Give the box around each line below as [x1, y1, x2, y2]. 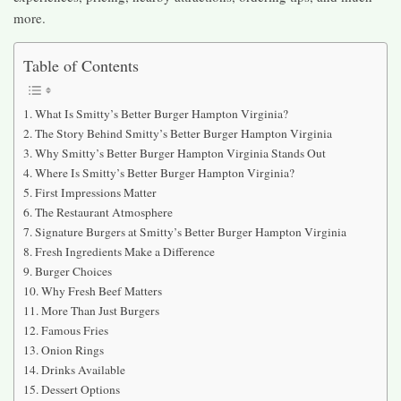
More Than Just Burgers [40, 302, 159, 319]
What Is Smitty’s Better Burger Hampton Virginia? [34, 105, 288, 122]
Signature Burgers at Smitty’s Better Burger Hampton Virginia [34, 223, 346, 240]
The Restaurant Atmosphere [34, 203, 173, 220]
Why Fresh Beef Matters [40, 282, 162, 299]
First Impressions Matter [34, 183, 157, 200]
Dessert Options [40, 380, 120, 397]
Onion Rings [40, 341, 104, 358]
